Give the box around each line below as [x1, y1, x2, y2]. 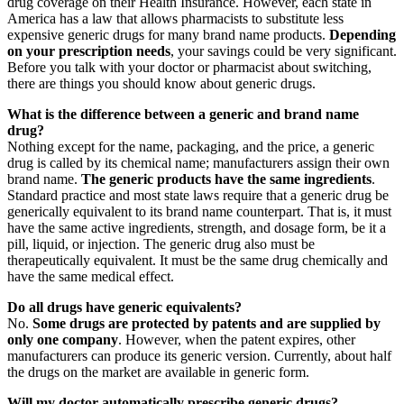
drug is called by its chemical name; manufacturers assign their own [7, 154, 390, 170]
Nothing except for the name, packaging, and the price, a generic [7, 138, 374, 154]
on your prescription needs [7, 42, 170, 59]
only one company [7, 331, 118, 347]
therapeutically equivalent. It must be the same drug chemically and [7, 252, 388, 268]
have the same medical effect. [7, 268, 174, 284]
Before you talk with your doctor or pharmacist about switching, [7, 59, 372, 75]
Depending [329, 26, 396, 42]
